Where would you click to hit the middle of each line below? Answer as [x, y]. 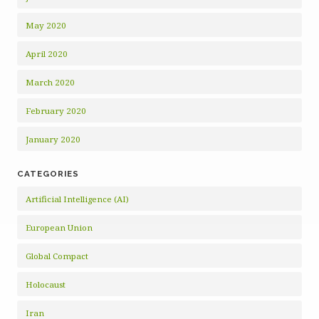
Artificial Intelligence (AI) [77, 199]
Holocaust [46, 284]
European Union [59, 228]
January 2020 [53, 139]
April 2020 [47, 54]
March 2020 [50, 82]
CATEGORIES [48, 174]
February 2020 [56, 111]
